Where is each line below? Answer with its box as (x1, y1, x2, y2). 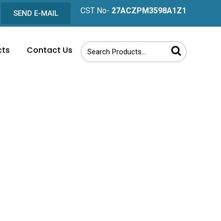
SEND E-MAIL (13, 9, 58, 18)
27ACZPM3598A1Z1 (111, 6, 186, 15)
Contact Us (27, 44, 73, 56)
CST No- (80, 6, 111, 15)
